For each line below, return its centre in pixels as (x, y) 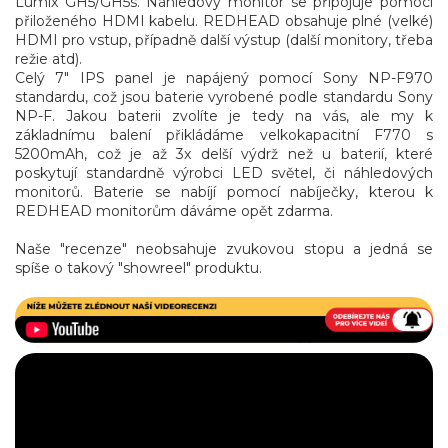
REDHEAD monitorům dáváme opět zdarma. (174, 210)
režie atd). (48, 58)
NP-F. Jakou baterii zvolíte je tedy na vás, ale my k (224, 115)
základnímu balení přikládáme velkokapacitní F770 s (224, 134)
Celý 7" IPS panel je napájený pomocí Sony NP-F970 (224, 77)
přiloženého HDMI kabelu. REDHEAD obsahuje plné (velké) (224, 20)
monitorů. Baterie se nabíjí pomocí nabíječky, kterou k (224, 191)
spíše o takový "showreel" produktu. (138, 267)
